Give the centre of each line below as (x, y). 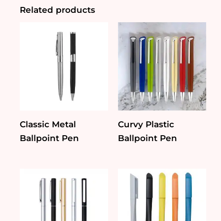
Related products (57, 10)
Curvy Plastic (146, 124)
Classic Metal (48, 124)
